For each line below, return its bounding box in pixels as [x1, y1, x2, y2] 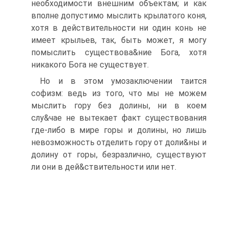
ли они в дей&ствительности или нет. [31, 162, 176, 172]
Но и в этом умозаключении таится [40, 76, 207, 86]
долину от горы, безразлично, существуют [31, 150, 207, 159]
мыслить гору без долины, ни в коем [31, 101, 207, 110]
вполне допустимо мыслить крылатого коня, [31, 11, 207, 20]
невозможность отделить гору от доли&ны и [31, 138, 207, 147]
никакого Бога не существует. [31, 60, 149, 70]
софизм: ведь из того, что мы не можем [31, 88, 207, 98]
